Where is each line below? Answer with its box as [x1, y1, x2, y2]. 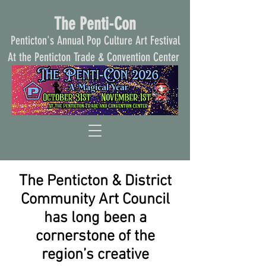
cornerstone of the [35, 227, 155, 246]
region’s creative [41, 246, 149, 264]
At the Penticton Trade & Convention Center [8, 50, 182, 64]
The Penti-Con [54, 14, 136, 34]
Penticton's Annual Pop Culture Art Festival [10, 33, 180, 47]
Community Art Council [20, 191, 170, 209]
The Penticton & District [18, 172, 172, 191]
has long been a [43, 209, 147, 227]
